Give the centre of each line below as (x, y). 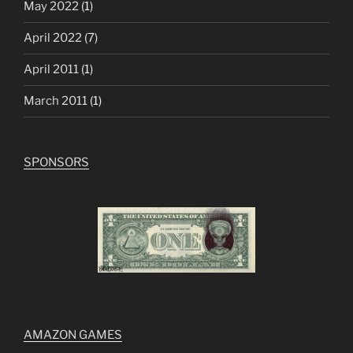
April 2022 (53, 38)
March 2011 (56, 101)
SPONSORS (56, 162)
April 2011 (51, 70)
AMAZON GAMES (73, 335)
